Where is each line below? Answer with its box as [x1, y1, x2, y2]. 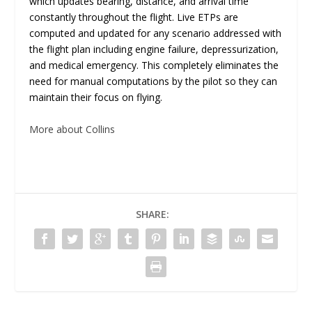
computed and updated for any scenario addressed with [29, 26, 282, 40]
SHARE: [136, 207, 169, 221]
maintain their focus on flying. [29, 91, 166, 104]
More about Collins [29, 122, 116, 136]
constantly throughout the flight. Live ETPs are [29, 10, 239, 24]
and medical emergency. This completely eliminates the [29, 58, 279, 72]
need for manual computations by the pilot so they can [29, 75, 278, 88]
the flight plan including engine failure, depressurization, [29, 42, 279, 56]
